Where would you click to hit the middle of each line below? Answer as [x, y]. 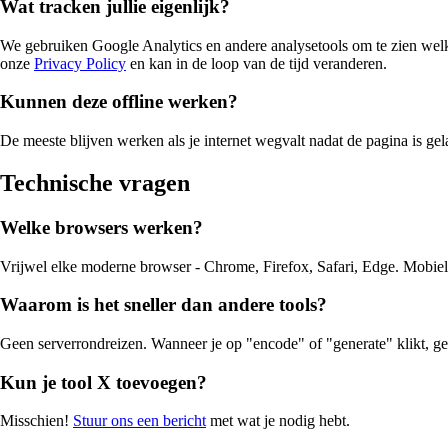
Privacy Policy [80, 63]
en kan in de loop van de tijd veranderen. [256, 63]
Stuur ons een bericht [139, 421]
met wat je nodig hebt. [278, 421]
